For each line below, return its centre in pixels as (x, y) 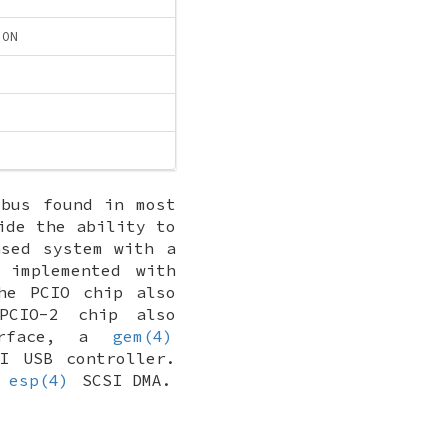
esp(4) (39, 379)
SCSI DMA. (122, 379)
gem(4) (142, 335)
